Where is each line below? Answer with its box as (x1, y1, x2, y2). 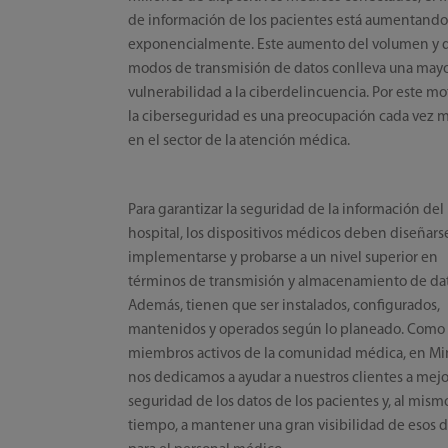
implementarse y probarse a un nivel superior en (128, 249, 439, 266)
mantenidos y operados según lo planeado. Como (128, 321, 446, 338)
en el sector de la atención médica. (128, 132, 351, 149)
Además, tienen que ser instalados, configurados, (128, 297, 441, 314)
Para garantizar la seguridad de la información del (128, 201, 445, 218)
